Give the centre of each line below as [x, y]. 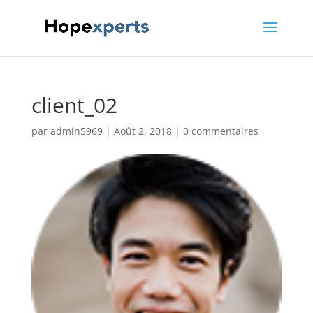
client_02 [74, 105]
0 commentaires [220, 131]
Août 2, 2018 [143, 131]
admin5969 [76, 131]
